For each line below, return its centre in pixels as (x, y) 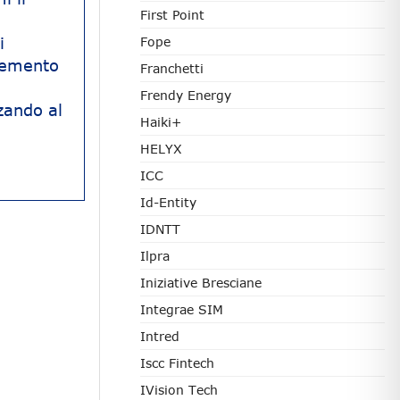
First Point (172, 15)
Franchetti (172, 68)
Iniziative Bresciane (201, 283)
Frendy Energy (186, 95)
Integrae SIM (182, 309)
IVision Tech (179, 390)
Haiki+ (161, 122)
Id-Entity (168, 202)
